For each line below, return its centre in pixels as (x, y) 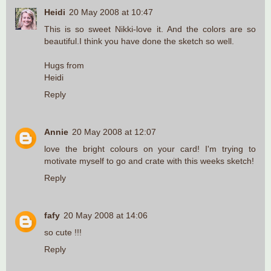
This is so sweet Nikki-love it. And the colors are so (150, 29)
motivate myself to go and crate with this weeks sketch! (149, 161)
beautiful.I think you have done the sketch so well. (139, 41)
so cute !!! (63, 232)
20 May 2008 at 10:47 (111, 12)
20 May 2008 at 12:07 (114, 132)
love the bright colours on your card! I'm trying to (150, 149)
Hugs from (64, 65)
